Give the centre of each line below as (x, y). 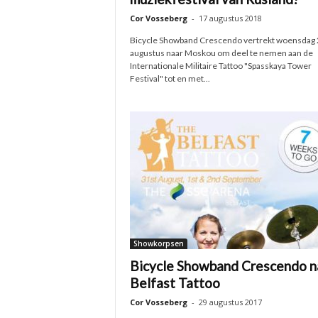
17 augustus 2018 (230, 18)
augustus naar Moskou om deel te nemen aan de (221, 53)
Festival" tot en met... (170, 78)
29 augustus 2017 (230, 302)
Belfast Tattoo (175, 283)
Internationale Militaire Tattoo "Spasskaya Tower (220, 66)
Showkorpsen (158, 243)
